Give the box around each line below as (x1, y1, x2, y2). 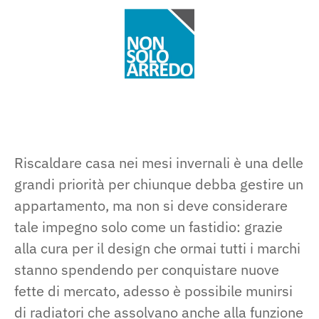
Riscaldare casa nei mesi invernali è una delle (14, 153, 303, 173)
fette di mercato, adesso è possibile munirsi (14, 281, 293, 301)
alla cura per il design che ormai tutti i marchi (14, 239, 300, 258)
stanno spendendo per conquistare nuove (14, 260, 279, 280)
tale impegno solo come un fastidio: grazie (14, 217, 283, 237)
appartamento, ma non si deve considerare (14, 196, 288, 216)
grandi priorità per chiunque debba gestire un (14, 174, 303, 194)
